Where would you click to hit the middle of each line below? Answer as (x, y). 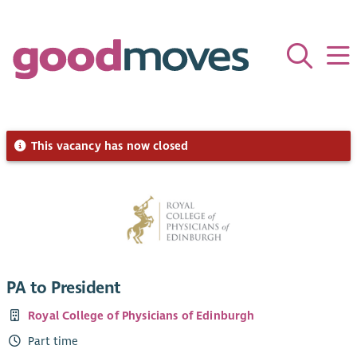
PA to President (64, 288)
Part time (53, 341)
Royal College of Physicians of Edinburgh (141, 316)
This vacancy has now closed (108, 145)
